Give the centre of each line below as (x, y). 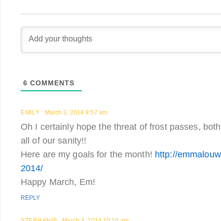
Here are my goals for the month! (88, 154)
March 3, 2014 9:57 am (76, 112)
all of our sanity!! (54, 141)
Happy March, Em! (58, 182)
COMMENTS (51, 83)
